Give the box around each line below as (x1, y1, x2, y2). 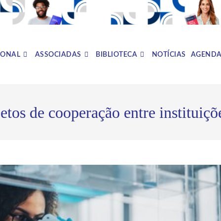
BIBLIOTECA (96, 51, 137, 58)
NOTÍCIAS (151, 51, 186, 58)
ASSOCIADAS (35, 51, 81, 58)
